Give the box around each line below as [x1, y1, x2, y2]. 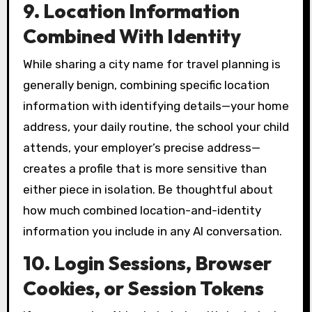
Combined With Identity [22, 24, 241, 49]
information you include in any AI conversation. [22, 224, 282, 238]
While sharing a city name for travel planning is [22, 56, 281, 71]
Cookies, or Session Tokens [22, 275, 264, 300]
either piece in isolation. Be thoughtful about [22, 182, 273, 196]
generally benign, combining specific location [22, 77, 270, 92]
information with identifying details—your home [22, 98, 289, 113]
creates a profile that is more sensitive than [22, 161, 267, 175]
